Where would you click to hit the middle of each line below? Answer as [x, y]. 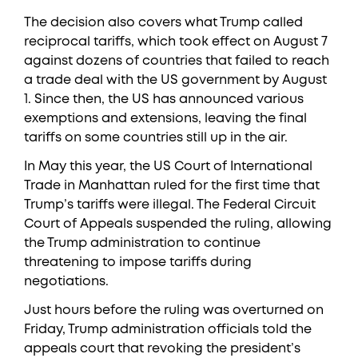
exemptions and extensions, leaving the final [165, 119]
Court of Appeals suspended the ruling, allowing [178, 224]
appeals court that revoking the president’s [162, 349]
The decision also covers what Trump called [163, 23]
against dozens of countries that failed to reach [177, 61]
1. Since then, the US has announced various [164, 99]
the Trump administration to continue [142, 243]
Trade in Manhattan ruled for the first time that [172, 186]
